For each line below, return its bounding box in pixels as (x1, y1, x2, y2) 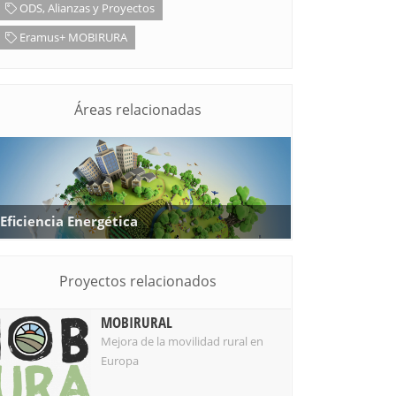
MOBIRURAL (101, 312, 172, 333)
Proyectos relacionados (59, 271, 217, 292)
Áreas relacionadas (74, 100, 202, 119)
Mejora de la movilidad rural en (101, 333, 263, 350)
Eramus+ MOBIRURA (17, 29, 127, 45)
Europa (101, 353, 139, 369)
